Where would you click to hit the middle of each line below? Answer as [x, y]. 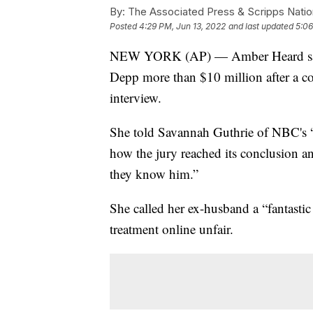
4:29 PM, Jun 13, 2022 [182, 27]
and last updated [261, 27]
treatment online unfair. [172, 229]
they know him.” [154, 174]
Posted [124, 27]
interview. [136, 98]
